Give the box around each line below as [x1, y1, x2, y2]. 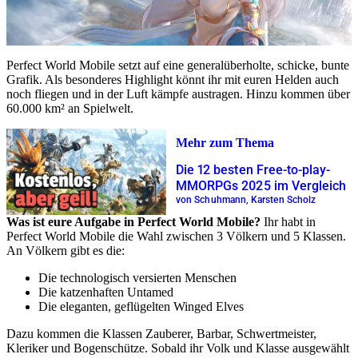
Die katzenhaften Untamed [38, 284, 173, 299]
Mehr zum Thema [176, 136, 274, 150]
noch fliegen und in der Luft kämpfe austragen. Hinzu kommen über [6, 86, 350, 101]
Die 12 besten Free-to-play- [176, 162, 331, 178]
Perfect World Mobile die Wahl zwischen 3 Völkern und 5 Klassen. [6, 229, 346, 243]
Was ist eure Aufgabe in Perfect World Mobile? [6, 214, 261, 229]
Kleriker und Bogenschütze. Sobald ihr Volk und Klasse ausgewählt [6, 340, 349, 355]
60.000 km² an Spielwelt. [6, 101, 133, 115]
